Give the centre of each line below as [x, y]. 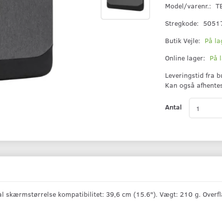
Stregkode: [183, 23]
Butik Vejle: [183, 40]
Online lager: [185, 58]
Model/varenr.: [189, 6]
